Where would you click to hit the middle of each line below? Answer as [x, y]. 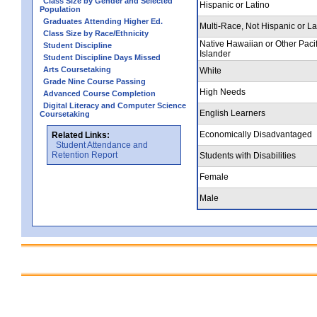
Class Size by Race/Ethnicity [96, 33]
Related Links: [81, 135]
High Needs [223, 92]
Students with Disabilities [248, 155]
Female [214, 177]
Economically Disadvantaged [256, 134]
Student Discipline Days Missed [102, 57]
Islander [215, 53]
